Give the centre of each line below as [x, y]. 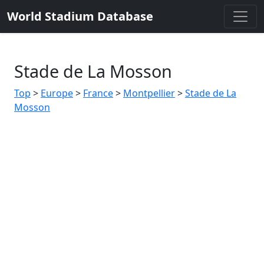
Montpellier [149, 93]
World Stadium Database [80, 16]
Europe [57, 93]
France [98, 93]
